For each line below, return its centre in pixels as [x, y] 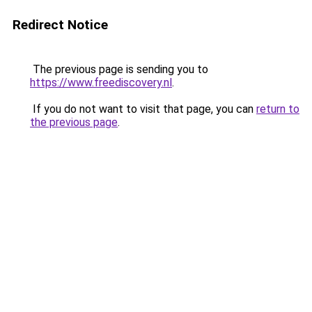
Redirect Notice [60, 25]
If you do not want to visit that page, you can [143, 109]
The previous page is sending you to [119, 69]
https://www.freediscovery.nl [101, 83]
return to [278, 109]
